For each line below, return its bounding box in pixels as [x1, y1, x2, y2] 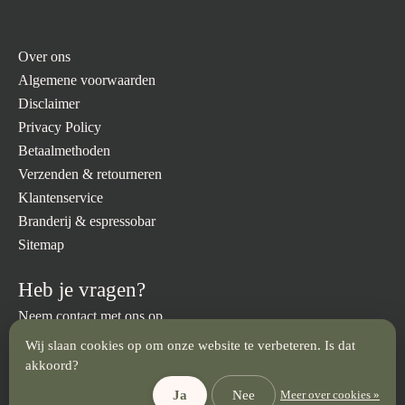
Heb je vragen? [18, 278, 146, 302]
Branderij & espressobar [18, 213, 155, 230]
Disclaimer [18, 96, 80, 112]
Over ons [18, 49, 71, 65]
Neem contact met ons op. [18, 308, 166, 325]
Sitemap [18, 237, 64, 253]
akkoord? [25, 358, 79, 372]
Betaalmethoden [18, 143, 110, 159]
